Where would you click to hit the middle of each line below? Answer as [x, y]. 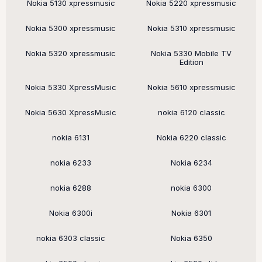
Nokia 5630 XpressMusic [71, 112]
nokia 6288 [71, 188]
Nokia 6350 [191, 238]
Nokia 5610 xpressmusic [191, 87]
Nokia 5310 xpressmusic [191, 28]
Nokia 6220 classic [191, 137]
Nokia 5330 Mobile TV [191, 53]
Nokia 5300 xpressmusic [71, 28]
